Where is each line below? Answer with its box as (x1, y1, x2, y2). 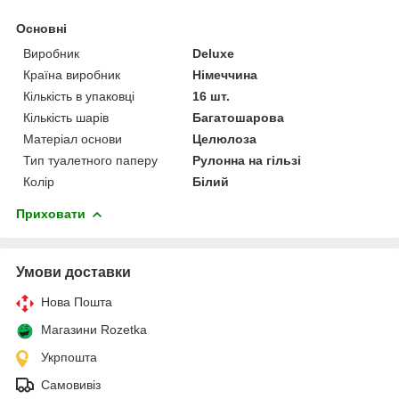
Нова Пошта (41, 294, 112, 309)
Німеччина (192, 67, 258, 82)
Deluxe (192, 45, 235, 61)
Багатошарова (192, 110, 285, 125)
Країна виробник (23, 67, 120, 82)
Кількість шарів (23, 110, 109, 125)
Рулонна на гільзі (192, 152, 302, 167)
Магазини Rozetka (41, 322, 147, 337)
